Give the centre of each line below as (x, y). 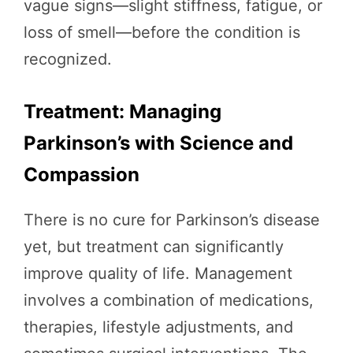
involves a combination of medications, (169, 301)
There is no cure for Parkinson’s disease (172, 220)
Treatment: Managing (123, 112)
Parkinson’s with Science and (158, 143)
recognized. (68, 59)
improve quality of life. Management (158, 274)
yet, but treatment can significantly (154, 247)
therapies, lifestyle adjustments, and (158, 327)
